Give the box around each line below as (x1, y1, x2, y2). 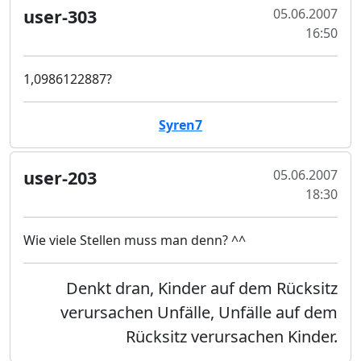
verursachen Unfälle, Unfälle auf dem (60, 301, 338, 323)
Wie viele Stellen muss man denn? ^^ (23, 231, 246, 249)
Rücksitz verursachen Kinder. (126, 326, 338, 347)
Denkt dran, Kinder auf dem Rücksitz (66, 277, 338, 299)
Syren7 (159, 116, 202, 134)
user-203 (23, 166, 97, 189)
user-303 (23, 5, 97, 28)
